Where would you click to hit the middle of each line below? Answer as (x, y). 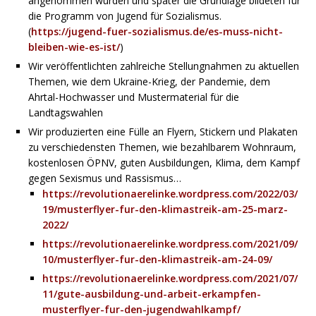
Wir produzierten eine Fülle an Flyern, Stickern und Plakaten (163, 131)
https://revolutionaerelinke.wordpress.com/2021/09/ (170, 243)
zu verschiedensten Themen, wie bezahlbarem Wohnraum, (162, 147)
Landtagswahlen (66, 112)
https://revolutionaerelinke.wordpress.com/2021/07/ (170, 278)
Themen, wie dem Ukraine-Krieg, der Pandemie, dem (149, 81)
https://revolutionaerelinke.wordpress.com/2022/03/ (170, 193)
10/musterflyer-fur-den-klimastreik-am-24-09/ (157, 259)
